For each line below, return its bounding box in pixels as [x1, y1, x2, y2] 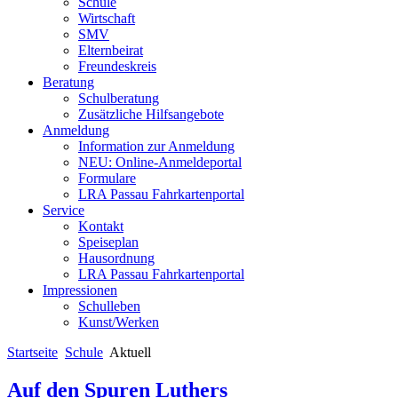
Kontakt [78, 219, 123, 234]
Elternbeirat [78, 43, 143, 58]
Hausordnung [78, 251, 155, 266]
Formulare [78, 171, 136, 186]
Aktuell [109, 345, 151, 360]
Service [43, 203, 84, 218]
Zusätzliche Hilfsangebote [78, 107, 224, 122]
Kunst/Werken [78, 314, 159, 330]
